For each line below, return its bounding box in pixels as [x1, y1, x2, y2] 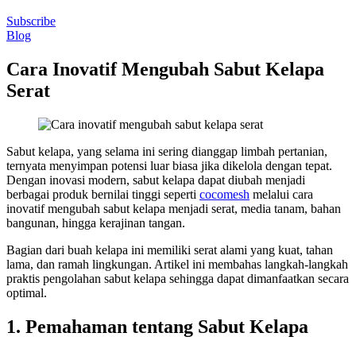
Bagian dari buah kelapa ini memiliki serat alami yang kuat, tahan [6, 242, 333, 257]
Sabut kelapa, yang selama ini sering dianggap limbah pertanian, [6, 144, 327, 158]
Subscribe [6, 14, 56, 28]
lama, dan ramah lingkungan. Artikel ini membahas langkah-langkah [6, 257, 348, 271]
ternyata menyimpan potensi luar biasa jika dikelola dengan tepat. [6, 158, 332, 172]
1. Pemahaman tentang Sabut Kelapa [6, 315, 308, 337]
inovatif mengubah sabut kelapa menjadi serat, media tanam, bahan [6, 201, 341, 215]
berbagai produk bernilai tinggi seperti [6, 187, 199, 201]
